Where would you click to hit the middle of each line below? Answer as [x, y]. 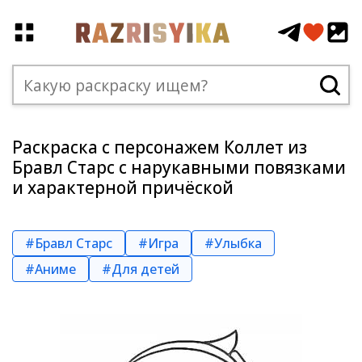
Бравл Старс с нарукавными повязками [179, 167]
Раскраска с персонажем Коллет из [160, 147]
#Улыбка [233, 243]
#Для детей [141, 269]
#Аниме [51, 269]
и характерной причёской [123, 187]
